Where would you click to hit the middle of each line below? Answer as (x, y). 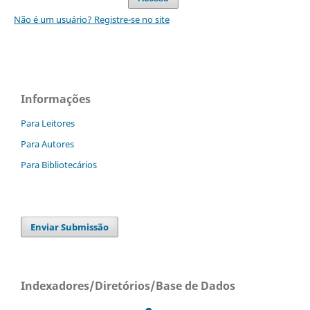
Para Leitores (48, 123)
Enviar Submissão (70, 227)
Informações (56, 99)
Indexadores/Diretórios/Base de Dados (128, 285)
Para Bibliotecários (59, 164)
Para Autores (47, 144)
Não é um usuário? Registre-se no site (91, 19)
